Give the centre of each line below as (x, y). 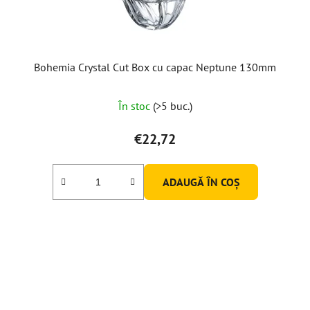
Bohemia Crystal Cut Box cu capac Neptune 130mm (155, 67)
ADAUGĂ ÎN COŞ (201, 182)
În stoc (135, 106)
